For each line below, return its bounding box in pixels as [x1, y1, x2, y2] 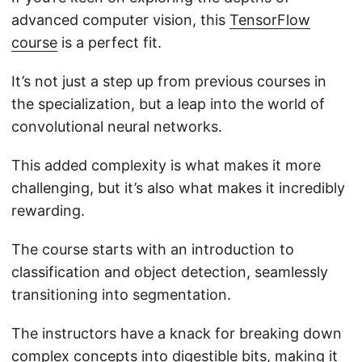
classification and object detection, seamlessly [11, 263, 328, 281]
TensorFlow [229, 11, 310, 29]
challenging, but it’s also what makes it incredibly [11, 179, 345, 197]
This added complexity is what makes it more [11, 157, 321, 175]
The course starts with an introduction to [11, 241, 294, 259]
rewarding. [11, 202, 85, 220]
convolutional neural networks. [11, 118, 222, 136]
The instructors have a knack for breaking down [11, 325, 342, 343]
